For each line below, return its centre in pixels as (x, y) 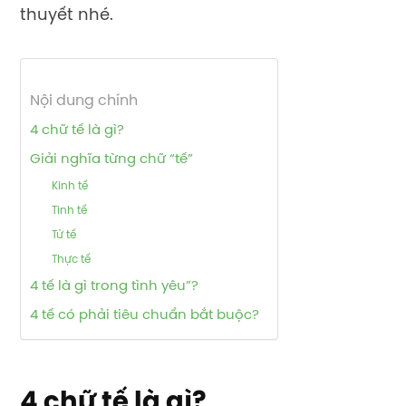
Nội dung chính (84, 101)
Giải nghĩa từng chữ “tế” (111, 159)
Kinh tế (70, 186)
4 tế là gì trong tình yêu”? (114, 286)
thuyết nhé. (67, 16)
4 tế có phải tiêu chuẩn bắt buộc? (145, 315)
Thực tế (72, 259)
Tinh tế (70, 210)
